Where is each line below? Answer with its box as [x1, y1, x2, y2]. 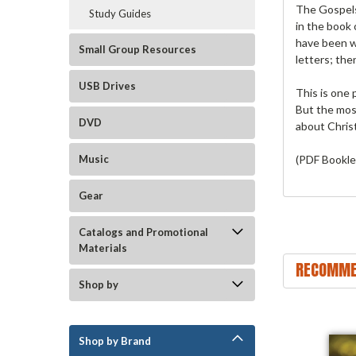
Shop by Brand [79, 335, 151, 347]
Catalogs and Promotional [79, 226, 208, 238]
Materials [79, 242, 127, 254]
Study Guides [89, 7, 151, 20]
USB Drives [79, 79, 136, 92]
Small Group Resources [79, 43, 196, 56]
